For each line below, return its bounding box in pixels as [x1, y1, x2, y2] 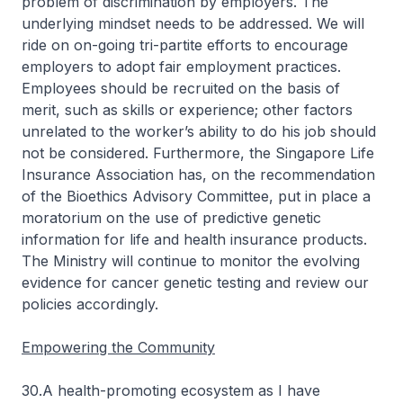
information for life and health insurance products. [22, 230, 367, 248]
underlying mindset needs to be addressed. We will [22, 14, 364, 32]
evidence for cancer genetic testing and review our [22, 273, 369, 291]
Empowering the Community [22, 338, 215, 356]
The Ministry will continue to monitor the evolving [22, 252, 360, 270]
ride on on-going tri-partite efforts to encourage [22, 36, 348, 54]
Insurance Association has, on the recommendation [22, 166, 375, 184]
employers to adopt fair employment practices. [22, 58, 341, 76]
